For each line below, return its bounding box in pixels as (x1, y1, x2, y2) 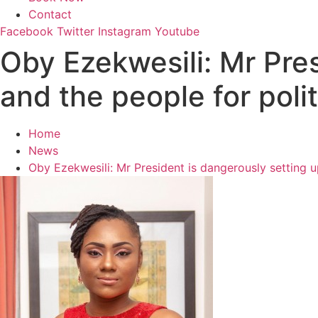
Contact (28, 7, 72, 21)
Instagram (98, 24, 151, 38)
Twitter (57, 24, 94, 38)
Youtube (155, 24, 199, 38)
